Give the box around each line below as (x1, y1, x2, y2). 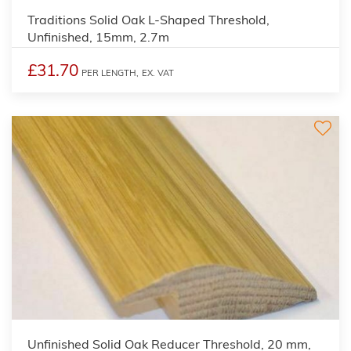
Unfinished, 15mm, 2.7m (27, 28, 169, 45)
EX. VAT (142, 67, 174, 78)
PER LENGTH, (81, 67, 139, 78)
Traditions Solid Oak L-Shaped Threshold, (27, 11, 270, 27)
